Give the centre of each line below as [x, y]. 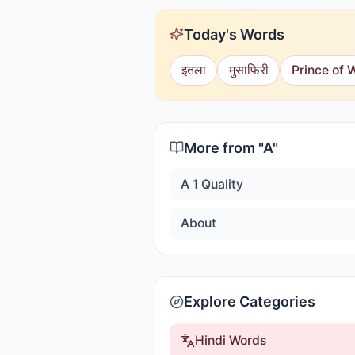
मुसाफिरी [248, 70]
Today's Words [234, 34]
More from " [223, 147]
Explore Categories [250, 302]
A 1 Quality [212, 184]
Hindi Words [230, 340]
